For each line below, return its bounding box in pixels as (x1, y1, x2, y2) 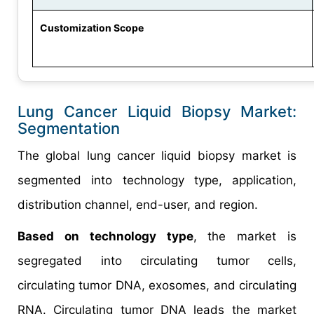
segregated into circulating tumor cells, (18, 253, 296, 268)
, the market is (193, 228, 296, 243)
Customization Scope (40, 21, 144, 34)
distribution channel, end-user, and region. (18, 197, 258, 212)
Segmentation (18, 118, 120, 137)
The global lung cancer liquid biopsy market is (18, 148, 296, 163)
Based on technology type (18, 228, 193, 243)
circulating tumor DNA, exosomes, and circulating (18, 278, 296, 292)
